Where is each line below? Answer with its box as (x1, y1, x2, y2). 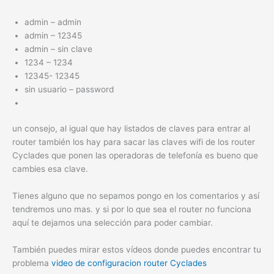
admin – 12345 (24, 30, 82, 40)
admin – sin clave (24, 43, 92, 54)
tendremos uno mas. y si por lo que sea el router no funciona (12, 204, 251, 215)
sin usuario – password (24, 84, 114, 94)
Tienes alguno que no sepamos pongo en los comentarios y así (12, 191, 259, 201)
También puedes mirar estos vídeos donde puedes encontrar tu (12, 245, 261, 255)
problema (12, 258, 51, 268)
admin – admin (24, 17, 81, 27)
